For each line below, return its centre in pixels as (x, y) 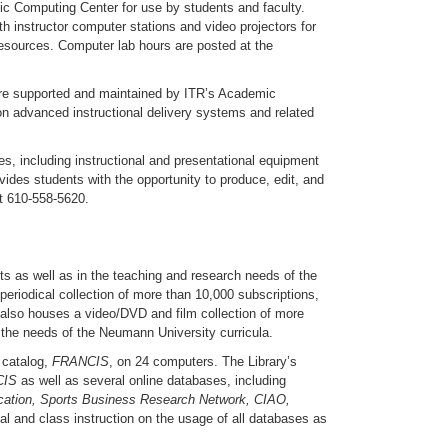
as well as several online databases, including (153, 380)
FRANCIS (80, 361)
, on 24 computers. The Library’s (203, 361)
